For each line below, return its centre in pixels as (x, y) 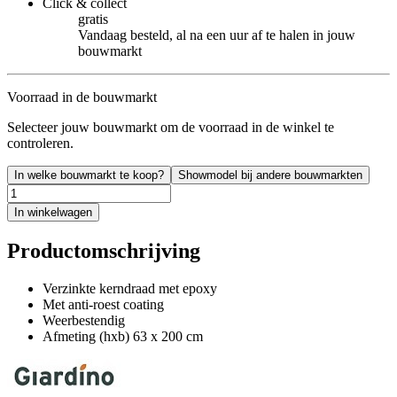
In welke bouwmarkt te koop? (89, 175)
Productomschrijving (104, 250)
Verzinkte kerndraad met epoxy (130, 288)
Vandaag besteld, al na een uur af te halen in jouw (217, 35)
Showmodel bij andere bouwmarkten (270, 175)
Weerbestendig (84, 320)
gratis (93, 19)
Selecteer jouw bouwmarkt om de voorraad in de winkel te (171, 127)
